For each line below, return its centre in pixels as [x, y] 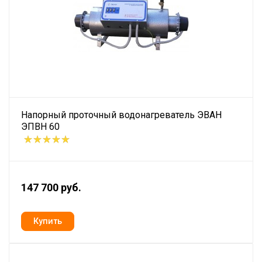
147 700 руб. [51, 188]
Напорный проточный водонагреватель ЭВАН [121, 115]
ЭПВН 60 [40, 127]
